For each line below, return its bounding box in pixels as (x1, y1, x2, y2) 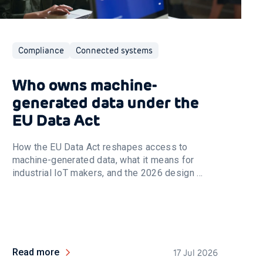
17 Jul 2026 (173, 248, 218, 258)
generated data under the (12, 93, 199, 112)
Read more (12, 247, 59, 258)
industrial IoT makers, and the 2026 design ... (12, 167, 203, 178)
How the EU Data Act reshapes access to (12, 141, 188, 153)
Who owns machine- (12, 75, 157, 95)
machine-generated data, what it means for (12, 154, 194, 166)
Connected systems (75, 45, 153, 56)
